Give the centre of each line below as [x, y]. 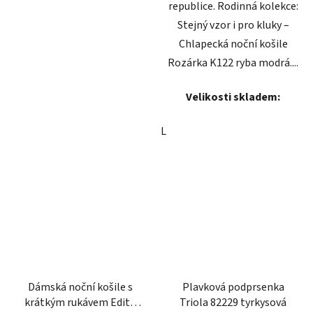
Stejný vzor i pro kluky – [233, 25]
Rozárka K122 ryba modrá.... [233, 63]
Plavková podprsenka [233, 287]
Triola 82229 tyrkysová [233, 302]
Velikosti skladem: [233, 97]
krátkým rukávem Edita [80, 302]
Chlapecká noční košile [233, 44]
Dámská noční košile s [80, 287]
